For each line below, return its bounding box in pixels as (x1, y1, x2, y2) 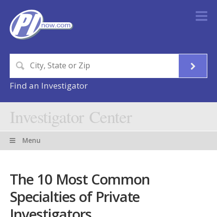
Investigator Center (10, 105, 132, 128)
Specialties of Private (10, 186, 140, 206)
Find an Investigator (10, 80, 88, 92)
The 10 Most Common (10, 169, 150, 189)
